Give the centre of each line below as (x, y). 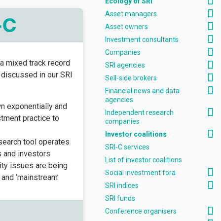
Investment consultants (142, 39)
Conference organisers (141, 211)
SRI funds (120, 198)
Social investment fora (140, 173)
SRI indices (122, 185)
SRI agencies (125, 65)
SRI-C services (127, 147)
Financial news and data (142, 91)
